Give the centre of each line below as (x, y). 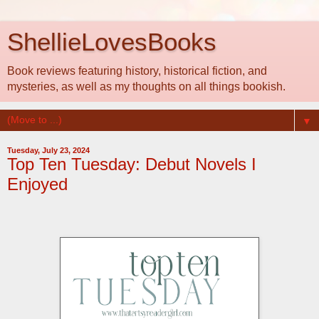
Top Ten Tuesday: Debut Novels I (132, 164)
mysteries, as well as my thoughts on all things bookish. (146, 87)
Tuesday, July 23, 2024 (48, 150)
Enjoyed (37, 184)
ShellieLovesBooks (112, 42)
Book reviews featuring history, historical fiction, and (137, 71)
